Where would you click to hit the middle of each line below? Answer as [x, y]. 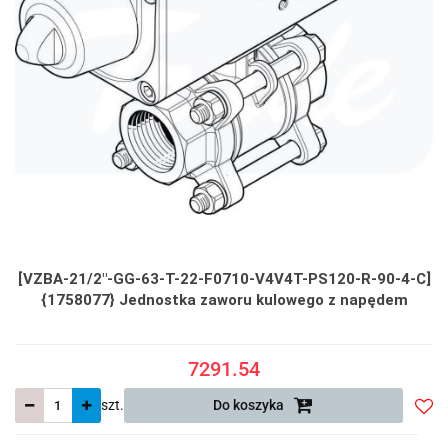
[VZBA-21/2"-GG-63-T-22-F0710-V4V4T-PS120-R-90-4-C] [224, 279]
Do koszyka [250, 405]
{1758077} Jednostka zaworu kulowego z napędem [224, 300]
